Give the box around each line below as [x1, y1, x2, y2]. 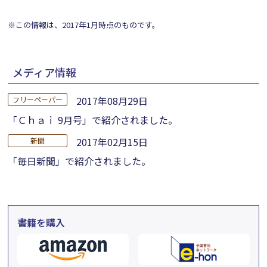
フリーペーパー [13, 94, 63, 104]
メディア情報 [13, 64, 77, 80]
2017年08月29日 [76, 94, 148, 108]
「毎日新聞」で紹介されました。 [8, 154, 151, 168]
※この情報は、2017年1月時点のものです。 [8, 19, 160, 30]
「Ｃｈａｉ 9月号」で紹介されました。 [8, 113, 178, 127]
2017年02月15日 [76, 135, 148, 149]
